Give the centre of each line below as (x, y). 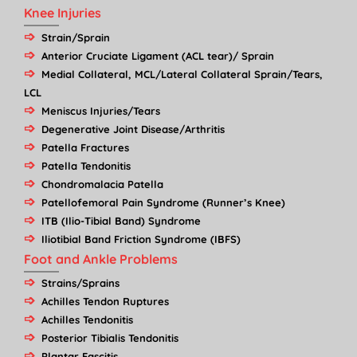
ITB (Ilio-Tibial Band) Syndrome (121, 220)
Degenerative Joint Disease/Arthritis (133, 129)
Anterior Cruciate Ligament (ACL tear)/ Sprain (158, 55)
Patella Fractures (85, 147)
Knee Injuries (63, 13)
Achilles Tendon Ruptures (105, 301)
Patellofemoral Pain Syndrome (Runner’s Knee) (163, 202)
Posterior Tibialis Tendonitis (110, 337)
